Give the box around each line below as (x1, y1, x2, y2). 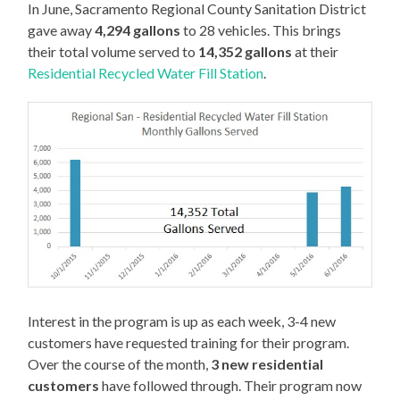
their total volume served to (28, 43, 199, 61)
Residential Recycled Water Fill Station (28, 64, 264, 82)
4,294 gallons (95, 21, 181, 39)
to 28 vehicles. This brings (180, 21, 342, 39)
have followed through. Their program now (99, 376, 362, 394)
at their (292, 43, 339, 61)
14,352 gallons (198, 43, 293, 61)
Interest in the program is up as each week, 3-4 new (28, 312, 337, 329)
